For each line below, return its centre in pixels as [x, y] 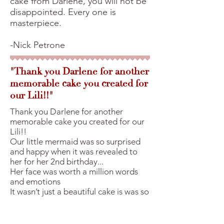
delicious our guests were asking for [75, 201]
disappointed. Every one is [63, 12]
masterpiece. [36, 23]
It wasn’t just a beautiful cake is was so [79, 191]
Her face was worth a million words [74, 171]
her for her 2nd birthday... [57, 161]
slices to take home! [47, 211]
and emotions [35, 181]
